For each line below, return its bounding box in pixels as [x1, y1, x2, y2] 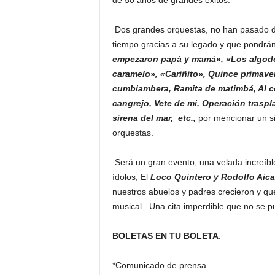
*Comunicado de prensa [112, 260, 206, 271]
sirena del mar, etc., [112, 113, 198, 123]
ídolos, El [112, 172, 148, 182]
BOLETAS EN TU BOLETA [112, 231, 219, 241]
